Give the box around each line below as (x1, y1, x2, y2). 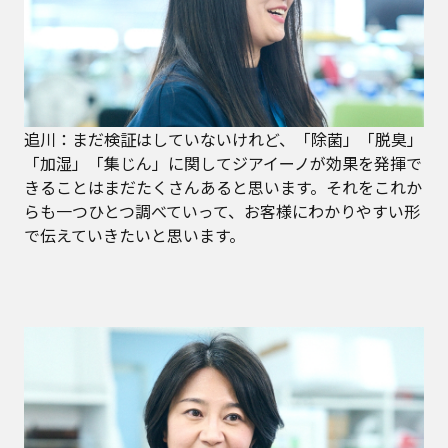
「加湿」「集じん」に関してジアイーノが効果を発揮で (24, 150, 422, 175)
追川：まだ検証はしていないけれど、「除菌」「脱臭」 (24, 126, 423, 151)
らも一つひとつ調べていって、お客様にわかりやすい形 (24, 198, 420, 223)
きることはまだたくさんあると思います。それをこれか (24, 174, 422, 199)
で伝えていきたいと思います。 (24, 222, 245, 247)
